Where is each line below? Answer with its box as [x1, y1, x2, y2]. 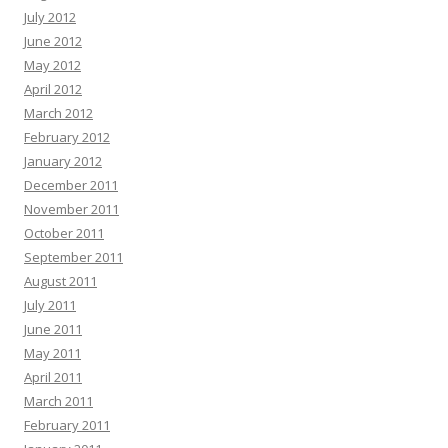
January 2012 [24, 152, 102, 171]
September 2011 [24, 248, 123, 267]
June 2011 [24, 320, 82, 339]
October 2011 [24, 224, 104, 243]
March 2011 [24, 392, 93, 411]
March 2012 [24, 104, 93, 123]
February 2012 [24, 128, 110, 147]
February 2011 [24, 416, 110, 435]
